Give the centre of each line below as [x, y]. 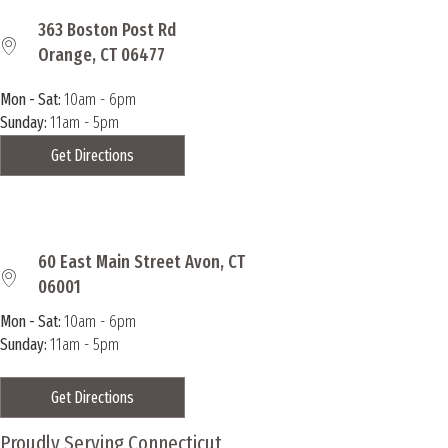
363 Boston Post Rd [107, 30]
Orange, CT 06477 [101, 55]
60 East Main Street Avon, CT [141, 262]
